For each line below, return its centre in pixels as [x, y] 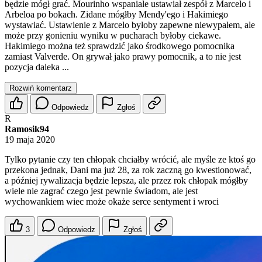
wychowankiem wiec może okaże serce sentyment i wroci [112, 202]
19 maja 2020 [30, 140]
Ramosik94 [27, 129]
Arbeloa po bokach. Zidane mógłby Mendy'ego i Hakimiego [116, 15]
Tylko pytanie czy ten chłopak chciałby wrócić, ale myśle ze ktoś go [130, 160]
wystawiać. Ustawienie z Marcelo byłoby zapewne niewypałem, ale [130, 25]
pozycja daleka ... [37, 67]
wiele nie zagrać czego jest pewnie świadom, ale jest [101, 191]
